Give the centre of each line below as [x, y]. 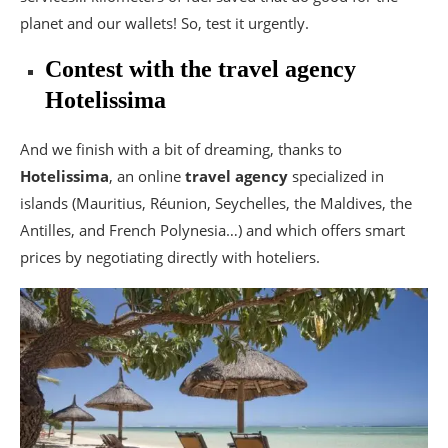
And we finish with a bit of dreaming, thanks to [181, 148]
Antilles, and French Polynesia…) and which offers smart [212, 229]
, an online [147, 175]
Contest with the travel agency [200, 68]
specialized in [336, 175]
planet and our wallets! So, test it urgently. [164, 22]
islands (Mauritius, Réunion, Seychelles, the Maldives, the [216, 202]
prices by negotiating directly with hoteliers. [170, 256]
